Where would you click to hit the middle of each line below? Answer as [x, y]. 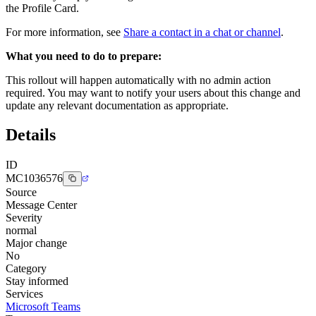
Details [31, 135]
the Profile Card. [42, 8]
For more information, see [65, 32]
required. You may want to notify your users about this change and [153, 92]
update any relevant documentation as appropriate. [117, 105]
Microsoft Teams [43, 307]
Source [21, 193]
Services [24, 294]
